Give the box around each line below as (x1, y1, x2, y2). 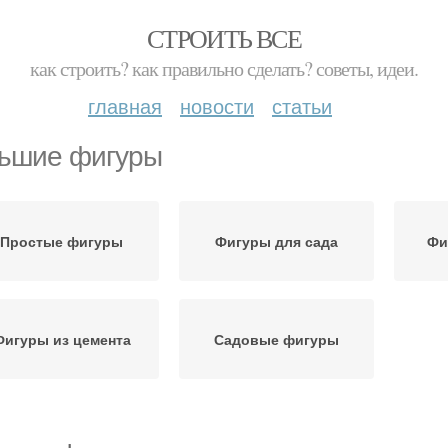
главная (88, 91, 162, 120)
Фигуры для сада (215, 231, 338, 251)
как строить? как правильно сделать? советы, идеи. (30, 55, 418, 82)
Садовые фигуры (214, 329, 339, 349)
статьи (272, 91, 332, 120)
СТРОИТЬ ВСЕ (146, 21, 302, 55)
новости (180, 91, 254, 120)
